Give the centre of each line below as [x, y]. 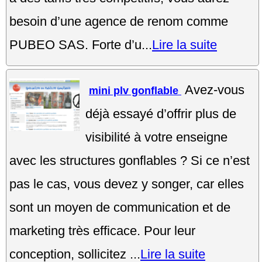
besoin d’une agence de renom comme [119, 21]
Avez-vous [215, 89]
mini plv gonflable [135, 90]
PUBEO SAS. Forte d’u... [81, 44]
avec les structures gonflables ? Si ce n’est [130, 160]
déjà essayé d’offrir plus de [161, 113]
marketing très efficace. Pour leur [102, 230]
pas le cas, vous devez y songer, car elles [127, 184]
